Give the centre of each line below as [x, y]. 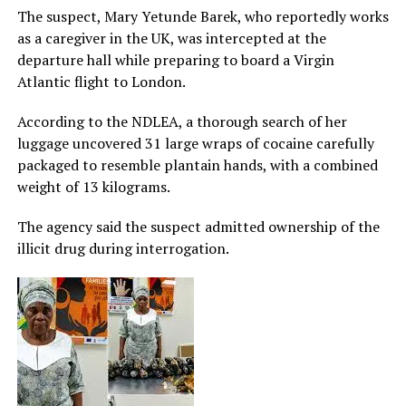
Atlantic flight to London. [101, 82]
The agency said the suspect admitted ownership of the [198, 227]
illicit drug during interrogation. [123, 249]
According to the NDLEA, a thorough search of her [182, 122]
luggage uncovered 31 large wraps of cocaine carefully [195, 144]
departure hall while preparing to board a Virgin [175, 60]
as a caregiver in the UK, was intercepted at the [171, 39]
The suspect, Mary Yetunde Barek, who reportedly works [203, 17]
